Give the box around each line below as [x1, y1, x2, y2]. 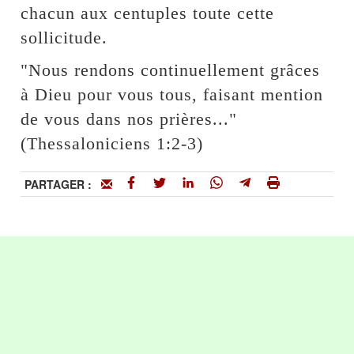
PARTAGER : [24, 176, 102, 193]
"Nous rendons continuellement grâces [21, 60, 321, 81]
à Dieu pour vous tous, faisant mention [21, 85, 324, 105]
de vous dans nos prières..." [21, 109, 238, 130]
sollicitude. [21, 28, 108, 48]
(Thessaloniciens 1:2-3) [21, 134, 204, 154]
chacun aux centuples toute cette [21, 3, 275, 24]
